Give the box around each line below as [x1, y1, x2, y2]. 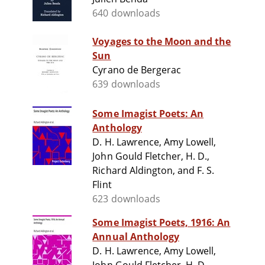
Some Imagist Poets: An [92, 107, 204, 121]
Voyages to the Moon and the [92, 35, 231, 49]
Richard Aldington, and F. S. [92, 164, 215, 177]
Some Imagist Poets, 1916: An [92, 216, 231, 230]
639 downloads [92, 77, 160, 91]
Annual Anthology [92, 230, 179, 244]
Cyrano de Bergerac [92, 63, 182, 77]
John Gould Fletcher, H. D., [92, 150, 210, 163]
